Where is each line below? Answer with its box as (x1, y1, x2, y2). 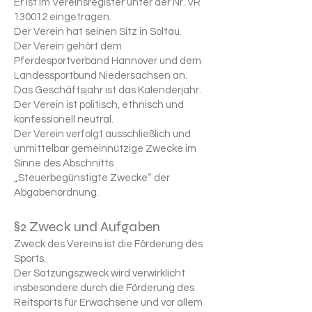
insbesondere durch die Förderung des (14, 283, 194, 293)
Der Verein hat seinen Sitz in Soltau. (14, 26, 182, 37)
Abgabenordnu (14, 187, 84, 198)
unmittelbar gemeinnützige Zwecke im (14, 143, 196, 154)
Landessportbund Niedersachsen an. (14, 70, 187, 81)
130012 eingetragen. (14, 12, 114, 22)
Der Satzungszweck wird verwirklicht (14, 268, 185, 279)
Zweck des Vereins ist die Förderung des (14, 239, 203, 249)
